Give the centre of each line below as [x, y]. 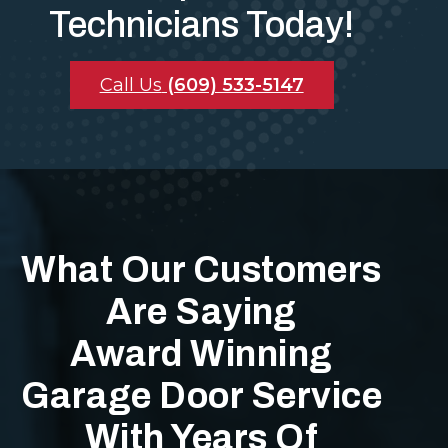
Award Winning [201, 353]
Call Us [130, 84]
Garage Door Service [202, 395]
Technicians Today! [202, 24]
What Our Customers [201, 269]
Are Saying [201, 311]
